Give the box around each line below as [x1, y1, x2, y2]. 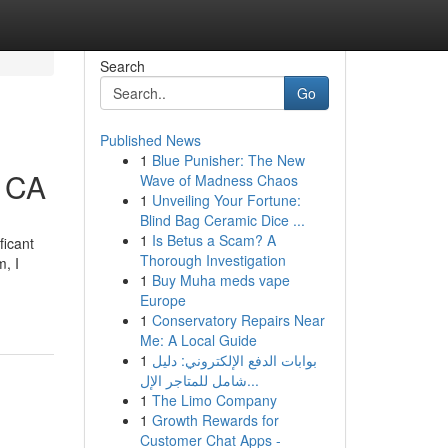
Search [99, 56, 145, 76]
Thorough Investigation [139, 250, 286, 270]
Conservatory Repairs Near [151, 310, 325, 330]
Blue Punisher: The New [151, 150, 305, 170]
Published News [99, 130, 201, 150]
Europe [139, 290, 186, 310]
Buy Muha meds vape [151, 270, 290, 290]
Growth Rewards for [151, 410, 279, 430]
